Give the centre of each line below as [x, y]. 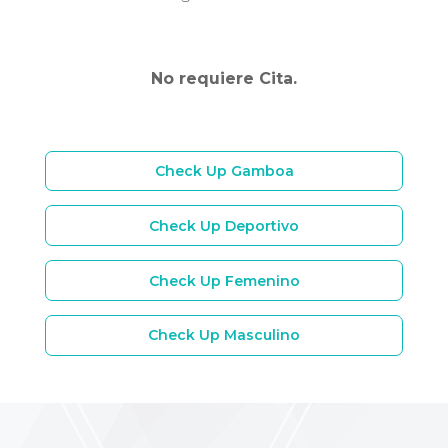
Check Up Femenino [224, 280]
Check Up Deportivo [224, 225]
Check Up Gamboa [224, 170]
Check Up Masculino [224, 335]
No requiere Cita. [224, 78]
